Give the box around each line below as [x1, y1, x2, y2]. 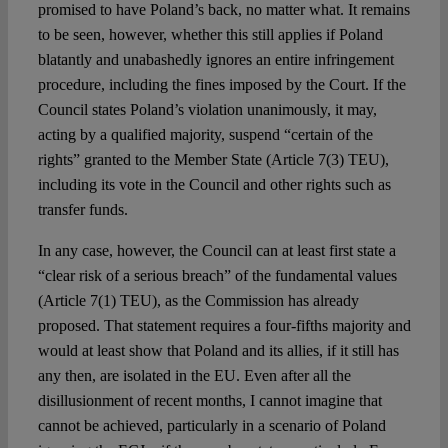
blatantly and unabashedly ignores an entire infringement [37, 51, 394, 69]
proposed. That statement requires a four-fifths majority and [37, 317, 411, 335]
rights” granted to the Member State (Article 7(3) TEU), [37, 151, 389, 169]
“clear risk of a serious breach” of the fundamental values [37, 267, 397, 285]
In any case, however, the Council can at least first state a [37, 242, 396, 260]
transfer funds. [37, 201, 128, 219]
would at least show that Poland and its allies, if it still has [37, 342, 399, 360]
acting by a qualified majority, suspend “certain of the [37, 126, 373, 144]
